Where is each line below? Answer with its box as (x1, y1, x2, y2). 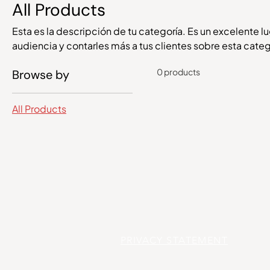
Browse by (12, 67, 69, 83)
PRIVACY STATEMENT (120, 234, 228, 246)
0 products (157, 66, 200, 78)
